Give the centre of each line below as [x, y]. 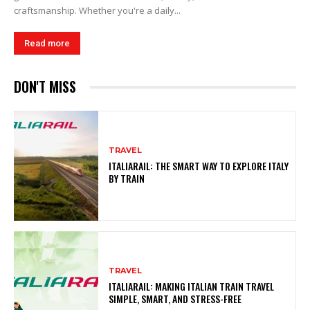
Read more [47, 44]
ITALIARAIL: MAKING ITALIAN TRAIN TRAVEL [192, 286]
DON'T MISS [45, 87]
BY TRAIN [127, 179]
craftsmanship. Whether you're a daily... [97, 11]
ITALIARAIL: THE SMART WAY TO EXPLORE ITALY [199, 166]
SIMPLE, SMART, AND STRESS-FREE [175, 299]
